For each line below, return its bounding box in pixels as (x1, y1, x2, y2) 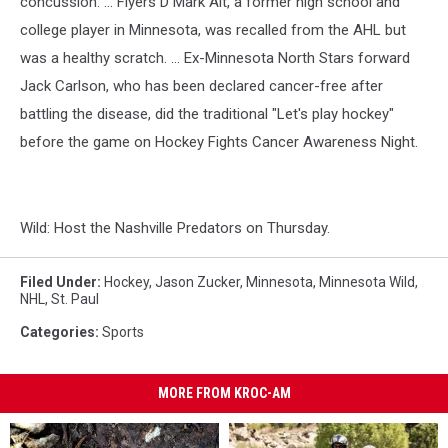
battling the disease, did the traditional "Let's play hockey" (20, 105, 394, 123)
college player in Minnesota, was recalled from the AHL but (20, 21, 406, 39)
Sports (102, 324, 144, 340)
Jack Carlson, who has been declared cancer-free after (20, 77, 383, 95)
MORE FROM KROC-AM (157, 385, 291, 401)
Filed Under (20, 274, 97, 290)
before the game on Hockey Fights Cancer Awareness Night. (20, 133, 418, 151)
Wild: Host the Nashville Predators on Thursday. (20, 219, 330, 237)
